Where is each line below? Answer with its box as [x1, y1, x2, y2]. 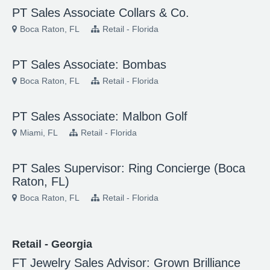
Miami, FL [20, 128, 58, 137]
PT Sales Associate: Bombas [12, 58, 166, 71]
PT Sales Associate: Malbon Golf [12, 110, 187, 123]
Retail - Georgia [12, 238, 95, 250]
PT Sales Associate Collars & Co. [12, 6, 189, 19]
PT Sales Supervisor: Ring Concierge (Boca [12, 162, 245, 175]
